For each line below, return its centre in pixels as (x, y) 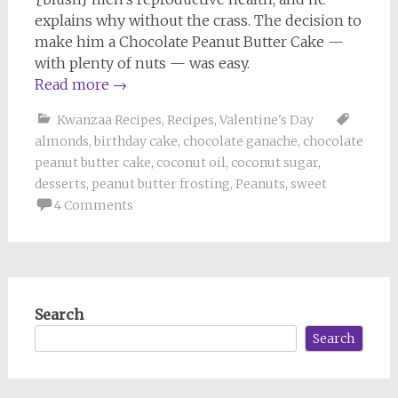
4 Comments (93, 205)
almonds (61, 141)
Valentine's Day (266, 119)
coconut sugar (274, 162)
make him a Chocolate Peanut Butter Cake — (189, 41)
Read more (73, 84)
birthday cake (135, 141)
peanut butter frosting (160, 183)
